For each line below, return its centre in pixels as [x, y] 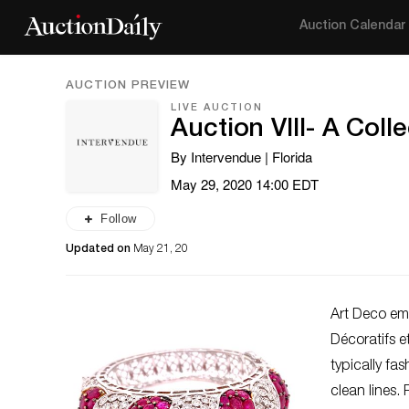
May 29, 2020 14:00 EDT [245, 184]
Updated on [100, 249]
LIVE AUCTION [217, 108]
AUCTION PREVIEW [128, 86]
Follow [119, 219]
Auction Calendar [353, 26]
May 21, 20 [161, 249]
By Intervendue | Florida [241, 157]
